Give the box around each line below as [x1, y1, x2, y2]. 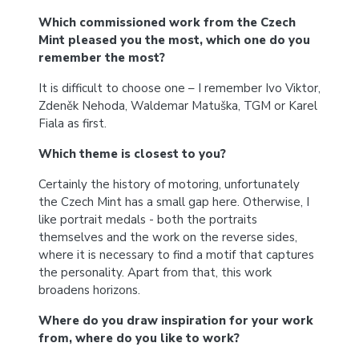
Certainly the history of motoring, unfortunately [38, 176, 300, 192]
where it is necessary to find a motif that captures [38, 247, 314, 263]
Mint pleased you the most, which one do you [38, 32, 310, 48]
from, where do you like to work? [38, 330, 240, 346]
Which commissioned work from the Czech [38, 14, 296, 30]
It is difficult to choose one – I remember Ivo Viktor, [38, 80, 321, 96]
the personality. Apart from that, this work [38, 264, 272, 280]
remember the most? [38, 50, 165, 66]
